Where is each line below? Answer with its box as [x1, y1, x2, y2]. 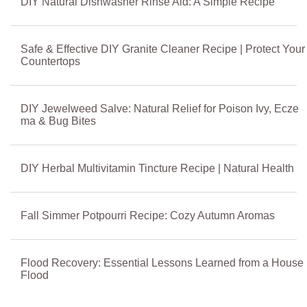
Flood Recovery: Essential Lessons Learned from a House [21, 256, 304, 269]
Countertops [21, 55, 80, 67]
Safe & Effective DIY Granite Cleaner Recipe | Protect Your [21, 42, 305, 55]
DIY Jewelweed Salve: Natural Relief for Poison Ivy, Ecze [21, 102, 299, 114]
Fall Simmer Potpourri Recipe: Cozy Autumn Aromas [21, 209, 275, 221]
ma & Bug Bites [21, 114, 96, 127]
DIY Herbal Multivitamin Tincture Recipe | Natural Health [21, 162, 294, 174]
